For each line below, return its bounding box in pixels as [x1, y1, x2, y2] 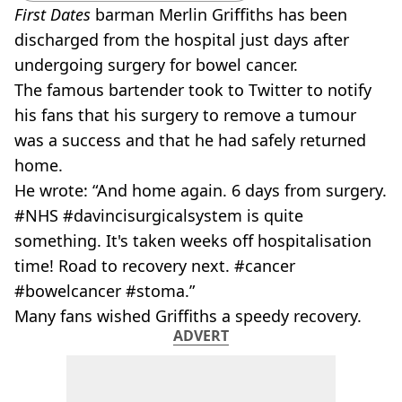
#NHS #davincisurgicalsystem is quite [14, 205, 303, 226]
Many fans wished [14, 305, 155, 327]
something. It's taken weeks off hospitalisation [14, 230, 371, 251]
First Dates [14, 4, 95, 25]
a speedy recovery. [217, 305, 362, 327]
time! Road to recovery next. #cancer [14, 255, 295, 276]
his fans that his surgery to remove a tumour [14, 104, 356, 126]
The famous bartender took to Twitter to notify [14, 79, 371, 100]
